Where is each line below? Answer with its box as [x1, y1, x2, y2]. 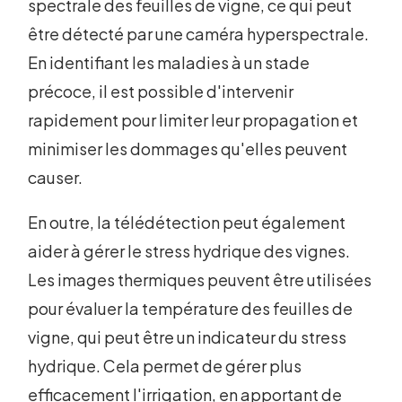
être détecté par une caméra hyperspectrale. [28, 23, 370, 45]
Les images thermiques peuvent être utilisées [28, 269, 372, 291]
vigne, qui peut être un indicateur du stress [28, 327, 347, 348]
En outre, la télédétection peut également [28, 212, 346, 233]
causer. [28, 167, 83, 188]
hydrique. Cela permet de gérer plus [28, 355, 302, 377]
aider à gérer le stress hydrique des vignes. [28, 240, 351, 262]
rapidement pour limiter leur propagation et [28, 109, 359, 131]
